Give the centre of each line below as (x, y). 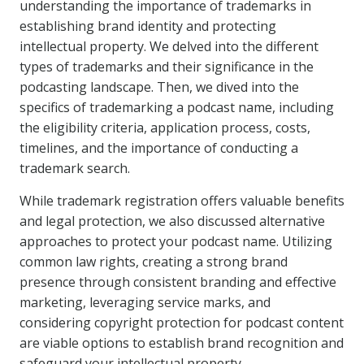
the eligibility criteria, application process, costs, (165, 128)
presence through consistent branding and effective (178, 282)
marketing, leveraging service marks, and (145, 302)
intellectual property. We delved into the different (169, 46)
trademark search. (75, 168)
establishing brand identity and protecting (148, 26)
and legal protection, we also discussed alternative (172, 221)
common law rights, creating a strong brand (154, 262)
